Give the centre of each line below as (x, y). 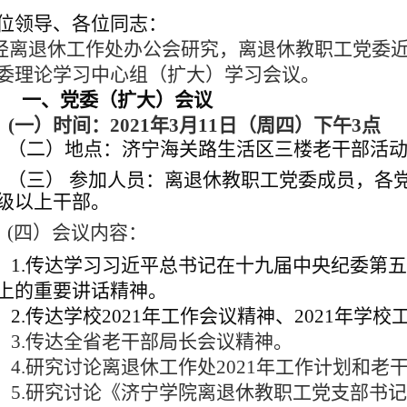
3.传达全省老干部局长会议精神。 (148, 342)
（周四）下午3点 (309, 125)
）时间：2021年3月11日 (135, 125)
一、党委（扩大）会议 (117, 100)
